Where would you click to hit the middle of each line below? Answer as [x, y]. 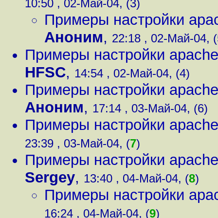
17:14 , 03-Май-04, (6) [150, 108]
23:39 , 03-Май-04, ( [77, 143]
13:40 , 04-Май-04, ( [136, 178]
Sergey [50, 177]
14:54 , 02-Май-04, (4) [132, 73]
